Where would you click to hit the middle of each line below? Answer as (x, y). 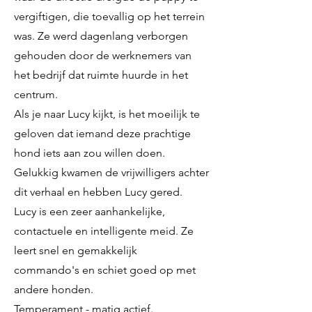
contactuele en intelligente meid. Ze (104, 231)
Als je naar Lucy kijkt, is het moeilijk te (107, 114)
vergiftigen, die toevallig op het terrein (109, 16)
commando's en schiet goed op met (105, 270)
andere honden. (54, 289)
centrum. (36, 94)
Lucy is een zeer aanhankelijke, (89, 211)
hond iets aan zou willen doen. (89, 153)
